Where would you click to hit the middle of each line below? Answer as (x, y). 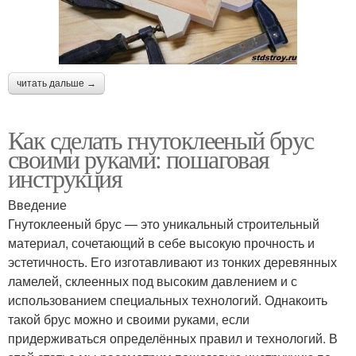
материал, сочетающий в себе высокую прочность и (161, 242)
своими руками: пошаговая (139, 158)
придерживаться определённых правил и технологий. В (173, 338)
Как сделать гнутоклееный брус (161, 139)
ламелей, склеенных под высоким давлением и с (153, 281)
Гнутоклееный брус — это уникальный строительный (164, 223)
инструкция (65, 177)
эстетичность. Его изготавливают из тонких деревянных (172, 261)
